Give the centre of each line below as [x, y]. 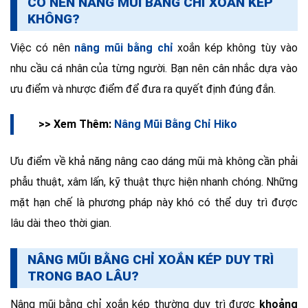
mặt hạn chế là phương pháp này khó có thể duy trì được [154, 202]
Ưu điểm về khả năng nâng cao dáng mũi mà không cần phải [154, 161]
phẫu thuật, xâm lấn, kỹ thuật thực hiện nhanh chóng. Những [154, 181]
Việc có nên [43, 48]
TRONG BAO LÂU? [83, 276]
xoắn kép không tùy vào [235, 48]
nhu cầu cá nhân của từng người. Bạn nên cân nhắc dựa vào [154, 69]
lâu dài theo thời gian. [61, 223]
